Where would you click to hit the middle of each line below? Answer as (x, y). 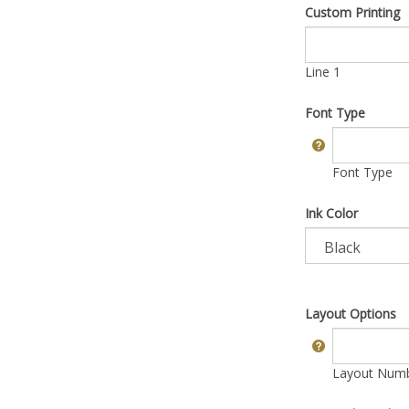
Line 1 (323, 72)
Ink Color (331, 213)
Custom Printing (352, 12)
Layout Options (351, 314)
